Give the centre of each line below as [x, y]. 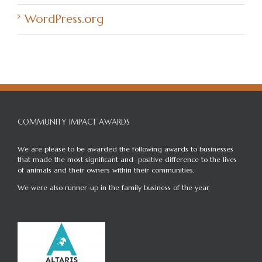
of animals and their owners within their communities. [106, 170]
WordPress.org [64, 19]
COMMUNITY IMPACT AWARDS [74, 122]
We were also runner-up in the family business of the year [113, 187]
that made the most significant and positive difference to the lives [127, 159]
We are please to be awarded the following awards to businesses [125, 149]
